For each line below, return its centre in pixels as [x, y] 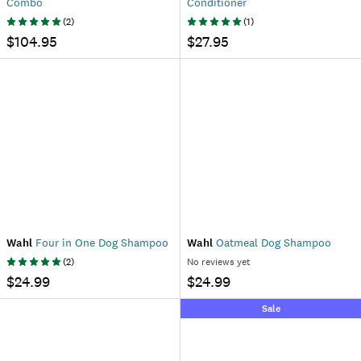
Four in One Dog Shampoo [100, 243]
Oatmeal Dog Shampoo [272, 243]
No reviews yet [219, 262]
